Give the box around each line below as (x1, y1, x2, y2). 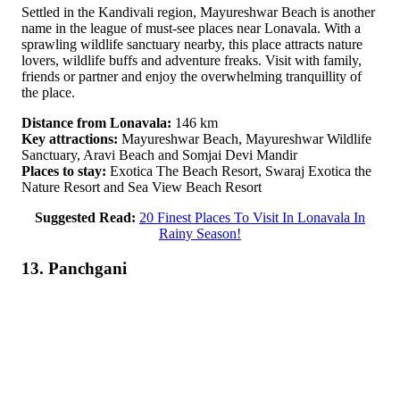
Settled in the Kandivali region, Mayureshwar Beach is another (21, 4, 375, 20)
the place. (21, 84, 75, 100)
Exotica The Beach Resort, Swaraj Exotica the (106, 162, 371, 179)
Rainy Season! (159, 225, 241, 241)
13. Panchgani (21, 258, 127, 278)
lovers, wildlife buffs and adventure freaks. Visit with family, (21, 52, 362, 68)
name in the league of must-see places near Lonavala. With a (21, 20, 361, 36)
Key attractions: (21, 130, 118, 146)
